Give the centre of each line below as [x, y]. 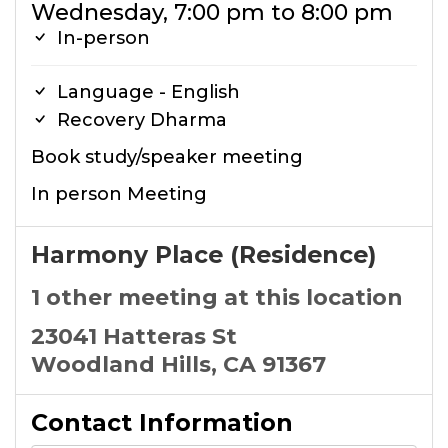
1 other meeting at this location [217, 297]
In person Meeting [119, 194]
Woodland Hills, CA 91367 [178, 364]
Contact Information [162, 422]
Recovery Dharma [139, 120]
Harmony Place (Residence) [203, 254]
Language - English [146, 92]
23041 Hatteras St [134, 336]
